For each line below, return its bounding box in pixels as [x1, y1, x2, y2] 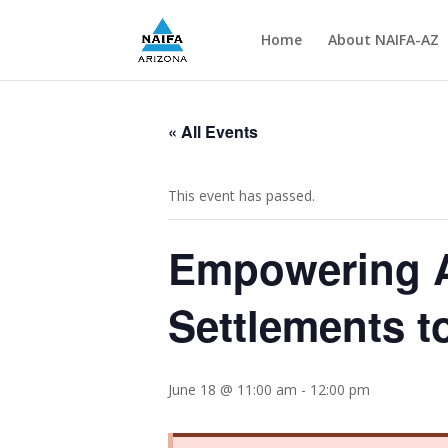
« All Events [168, 120, 258, 143]
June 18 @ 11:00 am [168, 380, 297, 399]
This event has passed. [168, 186, 315, 205]
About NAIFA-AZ [327, 30, 439, 49]
